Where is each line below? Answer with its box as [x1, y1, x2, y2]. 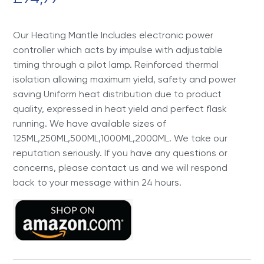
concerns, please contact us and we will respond [13, 162, 228, 174]
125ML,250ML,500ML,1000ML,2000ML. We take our [13, 133, 228, 144]
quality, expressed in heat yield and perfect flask [13, 103, 227, 115]
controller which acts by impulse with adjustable [13, 44, 223, 56]
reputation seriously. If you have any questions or [13, 147, 228, 159]
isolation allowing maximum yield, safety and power [13, 74, 237, 85]
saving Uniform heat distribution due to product [13, 88, 222, 100]
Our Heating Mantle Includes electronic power [13, 29, 214, 41]
